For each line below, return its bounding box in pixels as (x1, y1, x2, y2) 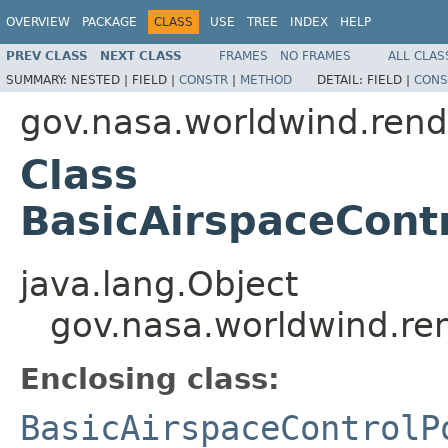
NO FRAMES (280, 48, 351, 63)
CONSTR (179, 72, 228, 87)
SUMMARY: (6, 72, 71, 87)
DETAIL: (317, 72, 367, 87)
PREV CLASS (6, 48, 88, 63)
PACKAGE (82, 15, 137, 29)
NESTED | (71, 72, 132, 87)
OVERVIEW (6, 15, 70, 29)
